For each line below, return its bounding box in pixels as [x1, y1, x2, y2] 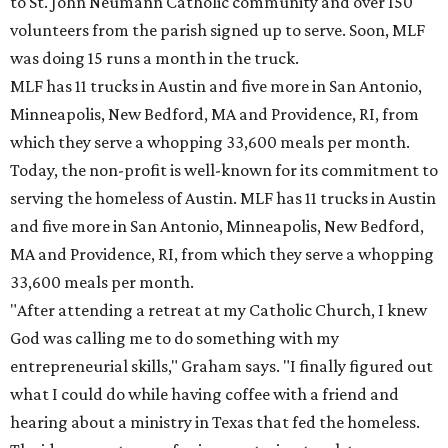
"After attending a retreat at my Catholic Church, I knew [10, 300, 427, 320]
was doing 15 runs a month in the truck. [10, 48, 299, 68]
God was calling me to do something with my [10, 328, 339, 348]
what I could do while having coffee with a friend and [10, 384, 399, 404]
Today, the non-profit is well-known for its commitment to [10, 160, 438, 180]
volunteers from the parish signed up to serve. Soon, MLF [10, 20, 425, 40]
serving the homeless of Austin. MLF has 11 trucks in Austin [10, 188, 436, 208]
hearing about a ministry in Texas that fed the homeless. [10, 412, 420, 432]
